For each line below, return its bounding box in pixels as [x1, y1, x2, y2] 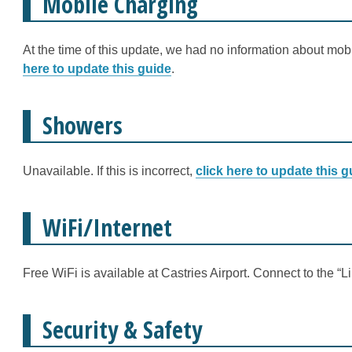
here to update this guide [23, 62, 171, 75]
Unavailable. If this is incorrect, [23, 164, 196, 178]
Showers [42, 109, 123, 141]
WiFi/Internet [42, 211, 172, 244]
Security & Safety [42, 313, 202, 346]
